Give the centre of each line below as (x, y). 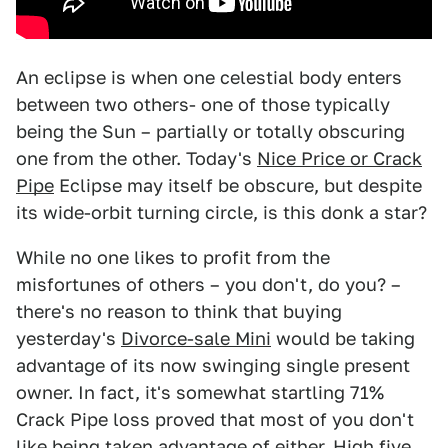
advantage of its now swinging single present (213, 365)
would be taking (343, 338)
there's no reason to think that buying (179, 311)
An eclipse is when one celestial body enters (209, 77)
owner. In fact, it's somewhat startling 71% (200, 392)
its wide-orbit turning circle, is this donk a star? (221, 212)
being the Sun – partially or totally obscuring (210, 131)
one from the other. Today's (136, 158)
